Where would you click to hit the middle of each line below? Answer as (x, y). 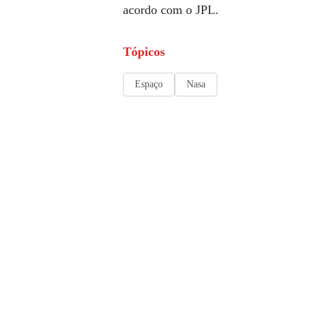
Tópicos (144, 51)
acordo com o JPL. (171, 9)
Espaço (149, 84)
